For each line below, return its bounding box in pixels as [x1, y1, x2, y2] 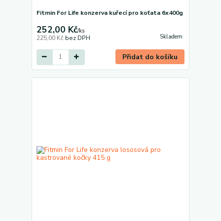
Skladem [159, 33, 183, 40]
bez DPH [65, 34, 90, 42]
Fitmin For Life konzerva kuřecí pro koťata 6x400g [36, 8, 183, 17]
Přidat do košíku [122, 52, 178, 62]
